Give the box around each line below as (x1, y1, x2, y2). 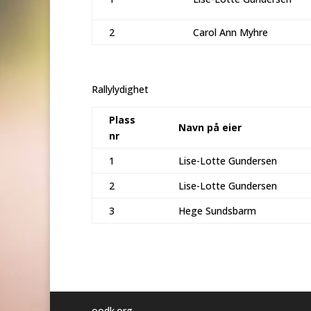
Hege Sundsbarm (178, 203, 256, 217)
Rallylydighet (92, 82, 149, 96)
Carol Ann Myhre (193, 25, 268, 39)
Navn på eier (178, 120, 242, 134)
